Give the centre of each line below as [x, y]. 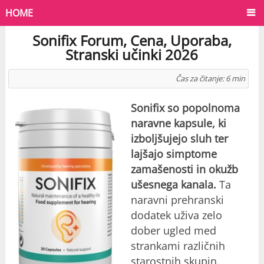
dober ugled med [173, 231]
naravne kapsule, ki [178, 123]
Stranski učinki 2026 [132, 55]
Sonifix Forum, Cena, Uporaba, [132, 41]
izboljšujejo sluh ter [179, 139]
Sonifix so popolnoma [185, 108]
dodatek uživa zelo [176, 215]
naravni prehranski [177, 200]
